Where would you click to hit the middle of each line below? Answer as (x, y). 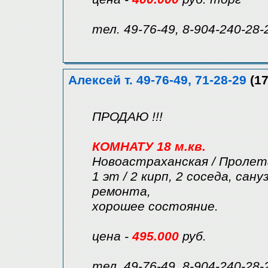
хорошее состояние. (155, 207)
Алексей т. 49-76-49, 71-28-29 (157, 80)
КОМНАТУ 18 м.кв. (149, 147)
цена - (112, 237)
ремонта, (121, 192)
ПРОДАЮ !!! (127, 117)
